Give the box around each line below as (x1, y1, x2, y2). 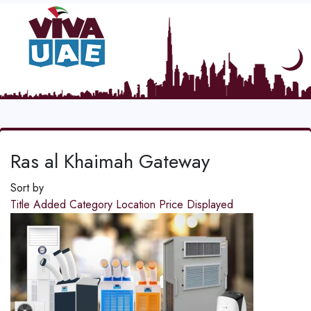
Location (116, 196, 159, 213)
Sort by (10, 180, 44, 196)
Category (69, 196, 116, 213)
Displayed (187, 196, 233, 213)
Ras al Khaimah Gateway (10, 147, 210, 176)
